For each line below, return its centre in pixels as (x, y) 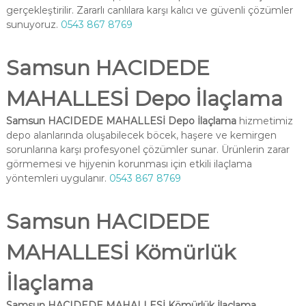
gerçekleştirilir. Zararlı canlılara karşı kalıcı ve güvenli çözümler (149, 10)
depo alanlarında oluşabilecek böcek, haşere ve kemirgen (141, 135)
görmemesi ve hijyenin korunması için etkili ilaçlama (129, 164)
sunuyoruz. (33, 25)
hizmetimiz (264, 121)
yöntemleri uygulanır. (57, 178)
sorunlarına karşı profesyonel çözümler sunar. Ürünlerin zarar (148, 150)
